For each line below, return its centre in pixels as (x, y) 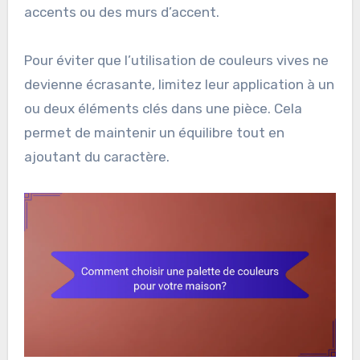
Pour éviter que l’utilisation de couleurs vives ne (176, 60)
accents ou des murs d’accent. (121, 12)
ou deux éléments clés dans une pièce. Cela (163, 108)
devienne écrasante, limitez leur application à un (179, 84)
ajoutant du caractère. (96, 156)
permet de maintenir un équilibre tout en (154, 132)
